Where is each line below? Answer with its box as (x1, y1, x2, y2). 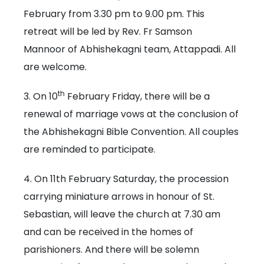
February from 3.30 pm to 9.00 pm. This (24, 7, 205, 21)
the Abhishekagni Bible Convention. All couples (24, 125, 239, 139)
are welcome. (24, 60, 87, 74)
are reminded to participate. (24, 143, 156, 157)
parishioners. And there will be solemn (24, 243, 200, 257)
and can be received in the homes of (24, 225, 194, 239)
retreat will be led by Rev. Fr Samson (24, 25, 193, 39)
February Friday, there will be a (65, 90, 210, 104)
